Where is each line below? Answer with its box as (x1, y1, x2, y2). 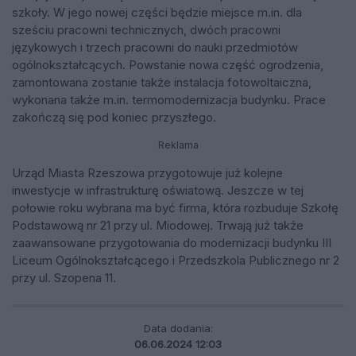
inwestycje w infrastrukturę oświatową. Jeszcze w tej (12, 182, 304, 198)
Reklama (157, 138, 199, 151)
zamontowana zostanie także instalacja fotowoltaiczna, (12, 74, 311, 90)
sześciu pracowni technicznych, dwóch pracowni (12, 21, 281, 37)
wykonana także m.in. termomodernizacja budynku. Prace (12, 91, 326, 107)
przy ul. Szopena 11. (12, 269, 116, 285)
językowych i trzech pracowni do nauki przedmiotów (12, 39, 298, 55)
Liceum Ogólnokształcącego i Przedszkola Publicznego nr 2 (12, 252, 339, 268)
